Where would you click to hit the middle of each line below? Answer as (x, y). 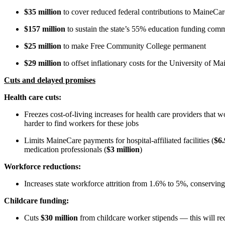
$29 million (43, 63)
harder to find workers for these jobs (81, 123)
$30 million (60, 217)
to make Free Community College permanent (134, 46)
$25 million (43, 46)
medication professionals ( (65, 149)
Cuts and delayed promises (50, 80)
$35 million (43, 12)
